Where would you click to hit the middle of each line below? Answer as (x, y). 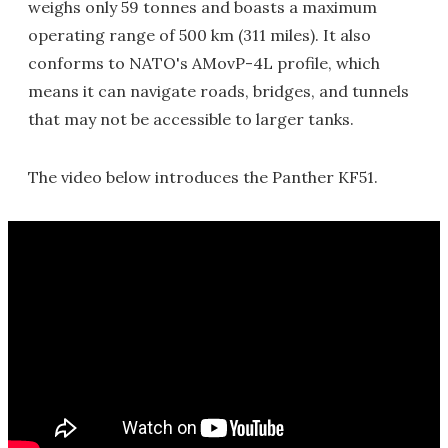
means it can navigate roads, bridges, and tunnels (218, 91)
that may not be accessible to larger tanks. (191, 119)
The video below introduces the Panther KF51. (203, 177)
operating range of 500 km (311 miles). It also (199, 35)
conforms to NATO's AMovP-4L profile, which (204, 63)
